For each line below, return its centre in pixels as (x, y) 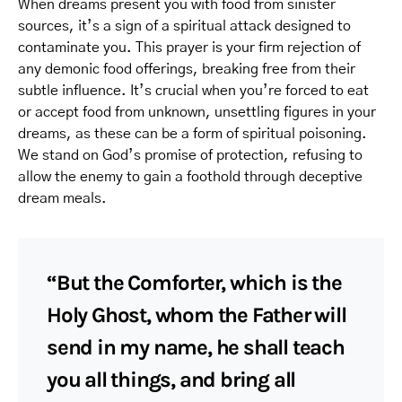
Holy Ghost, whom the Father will (197, 315)
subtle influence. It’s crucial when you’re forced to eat (193, 91)
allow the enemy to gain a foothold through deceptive (190, 177)
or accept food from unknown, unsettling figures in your (197, 112)
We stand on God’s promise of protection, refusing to (190, 155)
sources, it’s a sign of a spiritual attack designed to (184, 26)
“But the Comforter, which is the (194, 283)
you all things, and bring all (171, 380)
